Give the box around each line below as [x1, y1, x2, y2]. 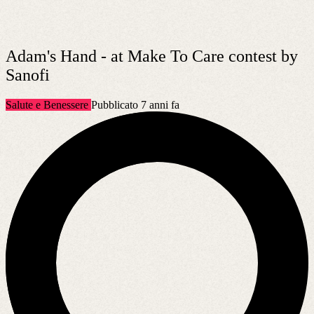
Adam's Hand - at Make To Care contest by [6, 46, 298, 65]
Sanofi [6, 65, 50, 84]
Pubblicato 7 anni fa [91, 98, 179, 111]
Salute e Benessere [6, 98, 91, 111]
